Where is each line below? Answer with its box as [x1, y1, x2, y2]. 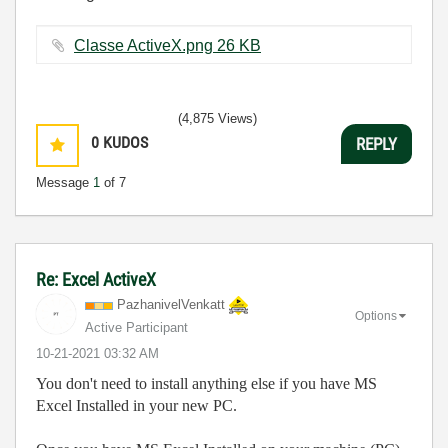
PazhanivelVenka [117, 297, 217, 312]
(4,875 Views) [178, 111, 257, 126]
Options [355, 308, 397, 323]
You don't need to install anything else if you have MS [36, 375, 377, 392]
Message [36, 175, 93, 190]
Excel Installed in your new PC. [36, 397, 237, 414]
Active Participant [85, 320, 188, 335]
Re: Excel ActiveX [36, 269, 156, 290]
